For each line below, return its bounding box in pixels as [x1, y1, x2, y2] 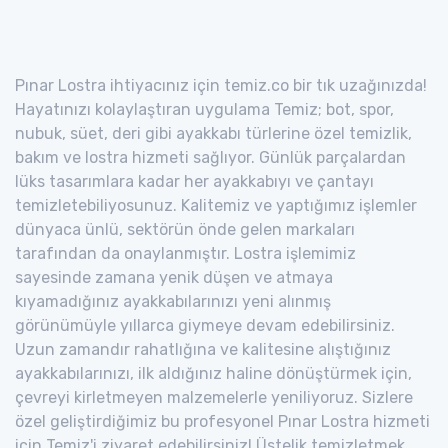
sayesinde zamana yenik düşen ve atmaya [15, 267, 333, 287]
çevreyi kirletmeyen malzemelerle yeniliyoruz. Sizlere [15, 387, 413, 407]
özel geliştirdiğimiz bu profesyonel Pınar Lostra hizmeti [15, 411, 430, 431]
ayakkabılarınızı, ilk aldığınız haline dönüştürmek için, [15, 363, 412, 383]
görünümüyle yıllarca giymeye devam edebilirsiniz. [15, 315, 395, 335]
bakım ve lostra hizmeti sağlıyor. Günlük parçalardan [15, 147, 406, 167]
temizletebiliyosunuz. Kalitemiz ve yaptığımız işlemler [15, 195, 417, 215]
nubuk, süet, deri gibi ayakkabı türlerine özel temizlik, [15, 123, 412, 143]
